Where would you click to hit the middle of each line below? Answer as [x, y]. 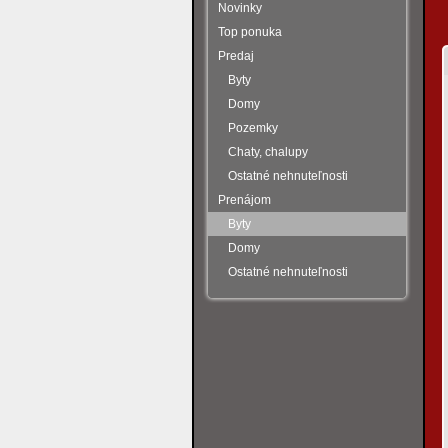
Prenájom [244, 200]
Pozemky [253, 128]
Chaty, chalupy [268, 152]
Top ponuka [250, 32]
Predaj [236, 56]
